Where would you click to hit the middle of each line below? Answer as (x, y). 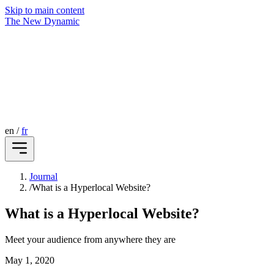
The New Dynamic (42, 21)
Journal (43, 176)
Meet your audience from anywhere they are (90, 239)
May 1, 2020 (30, 260)
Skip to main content (45, 10)
